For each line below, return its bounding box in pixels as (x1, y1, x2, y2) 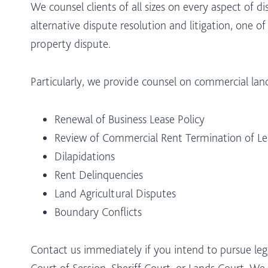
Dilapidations (54, 148, 115, 163)
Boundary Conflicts (54, 204, 142, 219)
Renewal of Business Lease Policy (54, 111, 205, 126)
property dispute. (31, 36, 111, 51)
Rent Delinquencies (54, 167, 143, 182)
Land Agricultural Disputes (54, 185, 176, 200)
